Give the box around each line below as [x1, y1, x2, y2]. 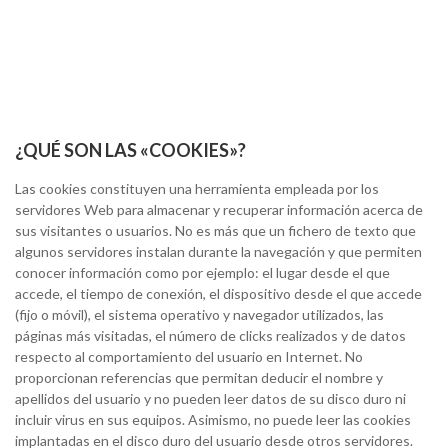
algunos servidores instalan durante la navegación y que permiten [15, 243, 422, 260]
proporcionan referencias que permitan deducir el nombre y [15, 369, 383, 386]
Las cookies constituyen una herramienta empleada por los [15, 180, 379, 197]
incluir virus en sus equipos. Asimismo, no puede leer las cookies [15, 411, 411, 428]
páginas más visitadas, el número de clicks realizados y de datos [15, 327, 406, 344]
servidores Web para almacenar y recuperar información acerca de [15, 201, 423, 218]
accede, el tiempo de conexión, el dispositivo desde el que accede [15, 285, 422, 302]
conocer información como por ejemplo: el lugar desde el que [15, 264, 390, 281]
